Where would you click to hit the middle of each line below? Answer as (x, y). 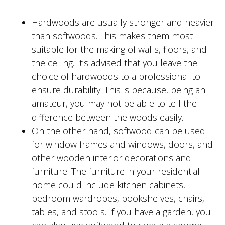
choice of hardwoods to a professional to (116, 77)
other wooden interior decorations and (111, 158)
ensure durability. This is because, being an (119, 90)
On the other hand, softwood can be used (119, 131)
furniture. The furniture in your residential (116, 172)
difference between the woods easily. (107, 117)
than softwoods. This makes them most (112, 36)
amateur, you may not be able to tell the (114, 104)
